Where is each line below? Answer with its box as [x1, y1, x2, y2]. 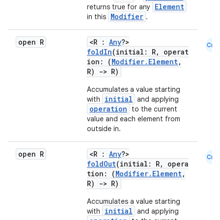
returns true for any [87, 2, 152, 11]
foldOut [87, 159, 116, 168]
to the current [130, 105, 177, 113]
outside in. [87, 124, 121, 133]
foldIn [87, 47, 112, 56]
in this [87, 12, 108, 21]
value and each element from [87, 114, 180, 123]
